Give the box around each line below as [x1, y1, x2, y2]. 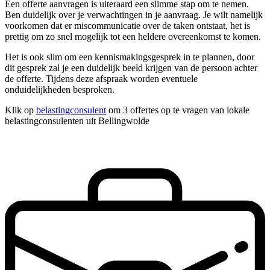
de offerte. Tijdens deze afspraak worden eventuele [5, 74, 198, 84]
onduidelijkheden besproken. [5, 84, 115, 95]
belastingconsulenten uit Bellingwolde [5, 116, 149, 127]
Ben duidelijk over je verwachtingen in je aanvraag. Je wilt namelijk [5, 10, 263, 20]
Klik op [5, 105, 36, 116]
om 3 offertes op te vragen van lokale [106, 105, 250, 116]
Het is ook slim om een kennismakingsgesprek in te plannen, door [5, 52, 254, 63]
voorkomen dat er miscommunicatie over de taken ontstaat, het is [5, 20, 250, 31]
